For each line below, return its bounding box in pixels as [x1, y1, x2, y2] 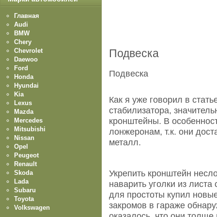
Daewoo [14, 56, 38, 63]
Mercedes [14, 117, 43, 124]
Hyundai [14, 82, 39, 89]
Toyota [14, 195, 34, 202]
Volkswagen [14, 204, 50, 211]
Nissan [14, 134, 34, 141]
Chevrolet [14, 47, 43, 54]
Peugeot [14, 152, 39, 159]
